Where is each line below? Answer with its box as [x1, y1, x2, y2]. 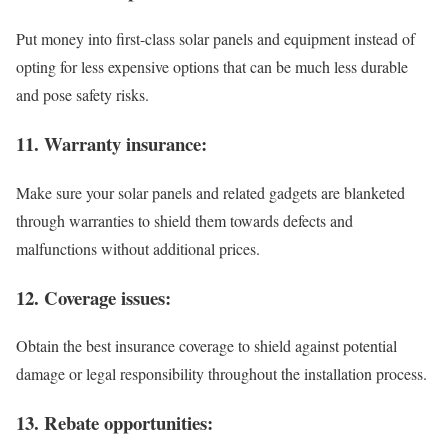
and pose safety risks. [16, 84, 149, 106]
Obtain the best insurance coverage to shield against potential [16, 335, 397, 357]
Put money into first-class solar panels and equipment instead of [16, 28, 415, 50]
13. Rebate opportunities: [16, 408, 213, 436]
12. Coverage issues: [16, 283, 171, 311]
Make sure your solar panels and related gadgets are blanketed [16, 181, 405, 203]
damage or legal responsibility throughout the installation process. [16, 363, 427, 385]
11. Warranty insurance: [16, 130, 207, 158]
